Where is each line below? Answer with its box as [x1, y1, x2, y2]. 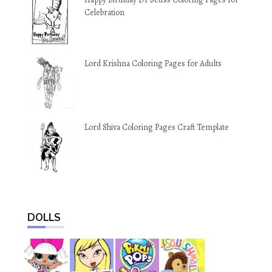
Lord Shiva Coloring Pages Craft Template [84, 121, 229, 134]
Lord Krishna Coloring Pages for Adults [84, 58, 222, 70]
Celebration [84, 7, 124, 19]
